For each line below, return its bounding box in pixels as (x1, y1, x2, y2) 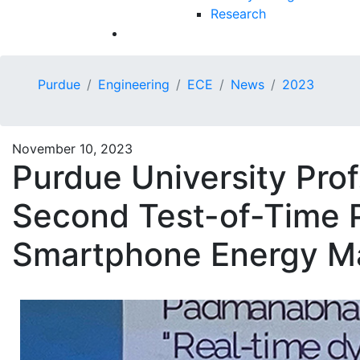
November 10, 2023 (12, 140, 133, 157)
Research (211, 5, 266, 22)
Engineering (98, 76, 170, 92)
